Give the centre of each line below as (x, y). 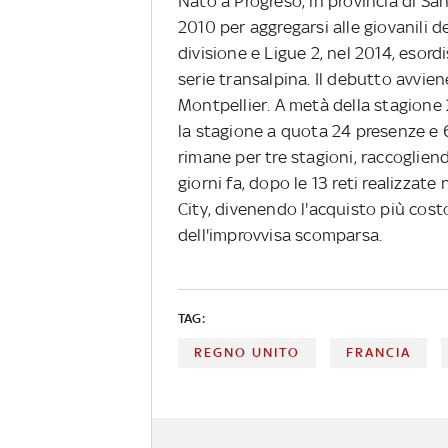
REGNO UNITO (247, 352)
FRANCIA (379, 352)
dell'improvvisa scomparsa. (280, 234)
